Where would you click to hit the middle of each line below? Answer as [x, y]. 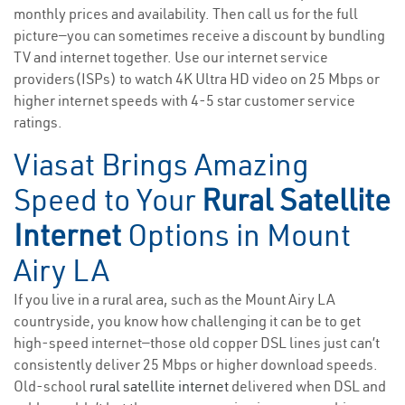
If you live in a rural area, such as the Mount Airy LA [174, 300]
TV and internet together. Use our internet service [171, 57]
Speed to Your [108, 200]
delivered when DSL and [307, 386]
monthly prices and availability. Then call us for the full [186, 14]
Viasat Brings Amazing [161, 165]
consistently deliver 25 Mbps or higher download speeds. [196, 365]
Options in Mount [236, 235]
